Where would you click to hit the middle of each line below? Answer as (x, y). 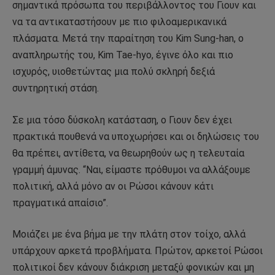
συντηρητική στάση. (56, 88)
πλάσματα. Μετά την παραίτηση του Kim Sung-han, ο (128, 39)
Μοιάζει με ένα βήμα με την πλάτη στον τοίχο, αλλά (129, 234)
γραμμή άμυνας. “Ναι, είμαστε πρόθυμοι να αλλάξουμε (131, 169)
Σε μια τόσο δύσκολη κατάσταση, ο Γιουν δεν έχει (122, 120)
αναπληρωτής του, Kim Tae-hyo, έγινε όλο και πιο (123, 55)
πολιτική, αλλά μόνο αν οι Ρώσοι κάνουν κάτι (113, 186)
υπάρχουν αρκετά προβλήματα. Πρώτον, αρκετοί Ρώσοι (137, 251)
